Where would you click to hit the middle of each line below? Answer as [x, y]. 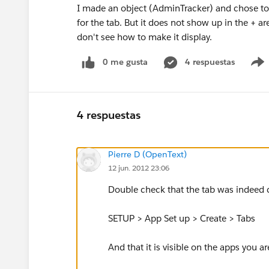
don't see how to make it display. [144, 37]
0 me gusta [125, 62]
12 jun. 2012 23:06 [139, 168]
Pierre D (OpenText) [147, 154]
